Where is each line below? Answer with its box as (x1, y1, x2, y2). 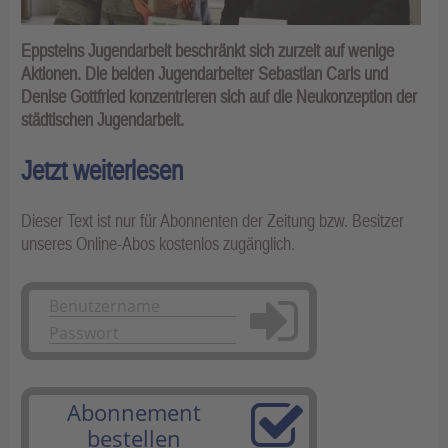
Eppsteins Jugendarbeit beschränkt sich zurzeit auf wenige (21, 40, 394, 62)
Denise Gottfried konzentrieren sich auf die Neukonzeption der (21, 86, 417, 108)
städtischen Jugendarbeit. (21, 109, 184, 131)
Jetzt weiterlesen (21, 155, 183, 187)
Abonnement (67, 397, 201, 428)
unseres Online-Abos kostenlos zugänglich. (21, 233, 295, 255)
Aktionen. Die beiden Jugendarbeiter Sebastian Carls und (21, 63, 388, 85)
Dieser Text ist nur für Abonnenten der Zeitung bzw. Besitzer (21, 210, 404, 232)
